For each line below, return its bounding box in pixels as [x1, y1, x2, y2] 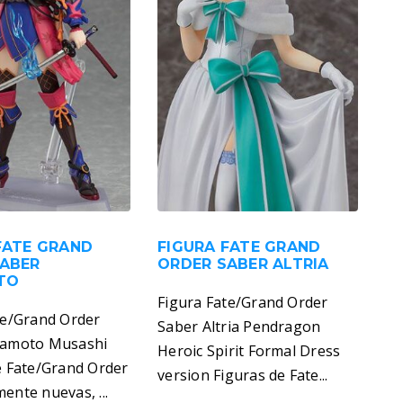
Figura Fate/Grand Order [157, 292, 328, 313]
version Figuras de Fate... [157, 365, 328, 386]
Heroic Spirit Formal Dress [157, 341, 341, 362]
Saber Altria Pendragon [157, 317, 321, 337]
